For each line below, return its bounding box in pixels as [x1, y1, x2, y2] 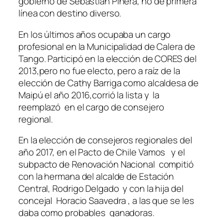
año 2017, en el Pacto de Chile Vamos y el [18, 146, 185, 159]
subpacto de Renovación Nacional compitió [18, 158, 196, 171]
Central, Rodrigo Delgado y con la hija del [18, 182, 184, 195]
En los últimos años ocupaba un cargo [18, 28, 171, 41]
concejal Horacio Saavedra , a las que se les [18, 194, 194, 207]
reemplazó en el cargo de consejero [18, 100, 164, 113]
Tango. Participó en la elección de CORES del [18, 52, 197, 65]
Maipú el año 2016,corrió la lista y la [18, 88, 160, 101]
